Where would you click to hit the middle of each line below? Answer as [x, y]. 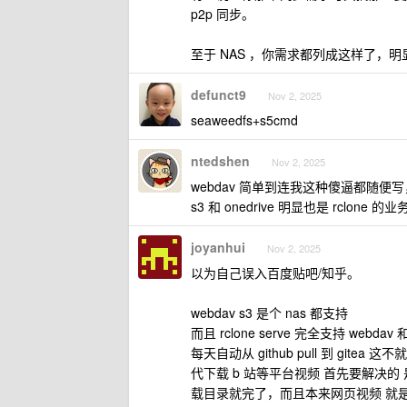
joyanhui [218, 248]
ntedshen [220, 161]
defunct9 [218, 95]
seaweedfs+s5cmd [244, 120]
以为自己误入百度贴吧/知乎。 [275, 273]
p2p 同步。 [223, 14]
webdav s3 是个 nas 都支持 [269, 313]
